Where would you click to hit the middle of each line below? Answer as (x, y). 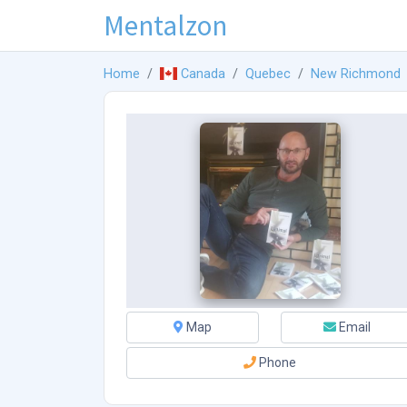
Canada (203, 74)
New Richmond (356, 74)
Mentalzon (165, 25)
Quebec (268, 74)
